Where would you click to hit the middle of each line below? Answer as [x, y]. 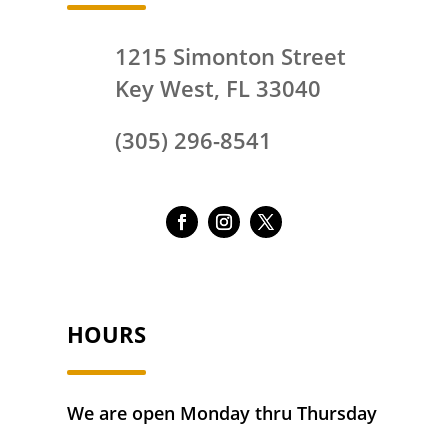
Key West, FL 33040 [217, 87]
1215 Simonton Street [230, 55]
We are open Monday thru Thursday [222, 412]
